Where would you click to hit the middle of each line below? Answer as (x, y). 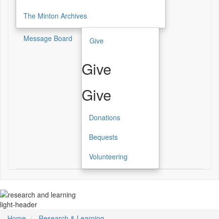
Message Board (48, 38)
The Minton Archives (55, 16)
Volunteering (108, 157)
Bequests (103, 137)
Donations (105, 118)
